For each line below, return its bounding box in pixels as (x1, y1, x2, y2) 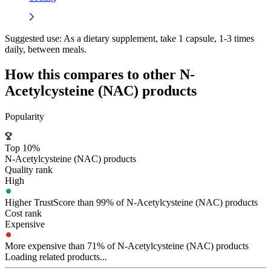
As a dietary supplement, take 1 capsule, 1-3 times (62, 33, 254, 44)
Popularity (5, 111, 44, 122)
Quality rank (5, 165, 53, 175)
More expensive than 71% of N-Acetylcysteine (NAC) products (5, 241, 249, 252)
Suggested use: (5, 33, 62, 44)
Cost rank (5, 208, 42, 219)
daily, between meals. (5, 44, 87, 54)
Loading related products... (5, 252, 107, 263)
